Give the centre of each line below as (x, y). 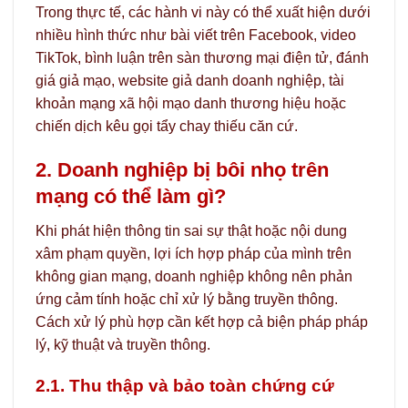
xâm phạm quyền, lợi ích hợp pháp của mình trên (194, 254)
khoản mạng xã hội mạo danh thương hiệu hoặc (191, 104)
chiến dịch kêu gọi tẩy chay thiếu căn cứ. (167, 127)
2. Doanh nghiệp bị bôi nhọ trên (182, 170)
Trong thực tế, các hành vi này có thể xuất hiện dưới (203, 13)
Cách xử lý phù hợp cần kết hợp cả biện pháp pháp (202, 322)
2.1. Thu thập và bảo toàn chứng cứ (185, 386)
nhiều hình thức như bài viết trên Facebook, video (196, 36)
